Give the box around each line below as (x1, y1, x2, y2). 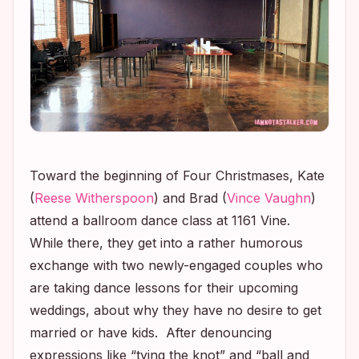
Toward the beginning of (30, 167, 183, 184)
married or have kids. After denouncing (30, 325, 272, 341)
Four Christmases (183, 167, 289, 184)
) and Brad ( (154, 190, 227, 207)
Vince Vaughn (227, 190, 311, 207)
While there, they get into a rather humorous (30, 235, 303, 252)
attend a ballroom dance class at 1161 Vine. (30, 212, 294, 229)
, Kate (289, 167, 325, 184)
